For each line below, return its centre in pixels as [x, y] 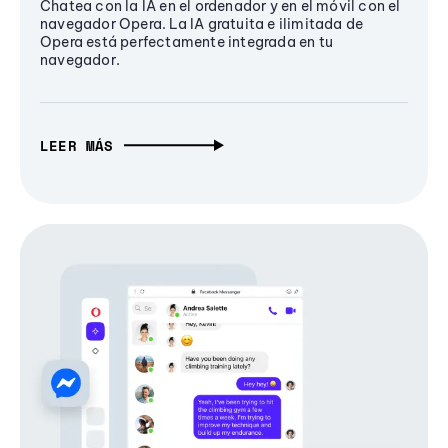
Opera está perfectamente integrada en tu [186, 42]
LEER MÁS [77, 145]
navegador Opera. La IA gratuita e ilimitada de [202, 24]
